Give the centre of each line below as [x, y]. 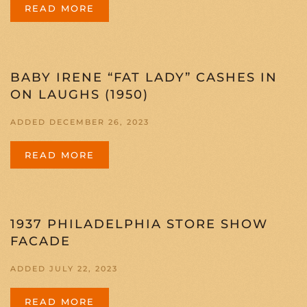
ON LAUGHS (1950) [79, 95]
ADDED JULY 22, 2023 [64, 269]
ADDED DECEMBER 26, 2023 [80, 122]
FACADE [40, 242]
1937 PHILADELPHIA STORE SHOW [139, 224]
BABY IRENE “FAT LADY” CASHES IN [144, 78]
